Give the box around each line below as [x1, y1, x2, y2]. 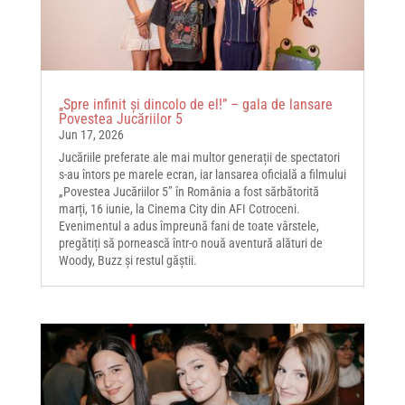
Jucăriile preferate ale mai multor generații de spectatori [58, 150, 340, 165]
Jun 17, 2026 [58, 127, 124, 143]
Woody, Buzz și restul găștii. [58, 253, 197, 268]
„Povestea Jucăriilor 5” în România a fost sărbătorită [58, 184, 319, 200]
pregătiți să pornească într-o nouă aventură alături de [58, 236, 323, 251]
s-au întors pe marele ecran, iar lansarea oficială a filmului [58, 167, 346, 183]
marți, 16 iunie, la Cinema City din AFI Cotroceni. [58, 202, 300, 217]
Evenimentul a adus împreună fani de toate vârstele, [58, 219, 319, 234]
